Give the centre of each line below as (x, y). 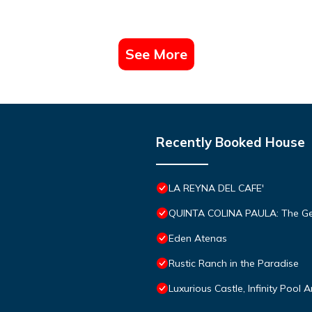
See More (156, 54)
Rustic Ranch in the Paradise (234, 263)
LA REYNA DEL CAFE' (216, 188)
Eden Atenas (198, 238)
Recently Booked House (231, 142)
